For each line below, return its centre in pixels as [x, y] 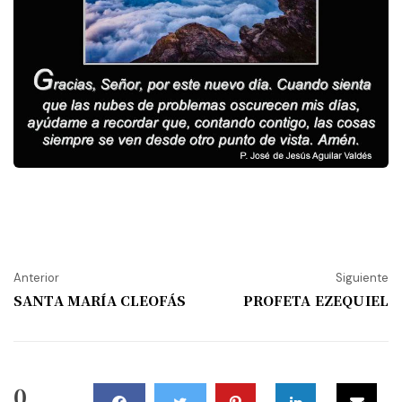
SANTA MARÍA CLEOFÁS [100, 301]
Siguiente [362, 278]
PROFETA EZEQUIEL [315, 301]
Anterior [36, 278]
